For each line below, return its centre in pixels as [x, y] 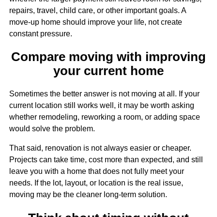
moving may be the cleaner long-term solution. [88, 195]
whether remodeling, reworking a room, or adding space [104, 117]
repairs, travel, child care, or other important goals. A [97, 10]
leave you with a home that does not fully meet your [96, 171]
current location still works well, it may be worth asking [101, 106]
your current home [108, 71]
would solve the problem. [52, 129]
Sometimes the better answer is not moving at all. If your [104, 94]
